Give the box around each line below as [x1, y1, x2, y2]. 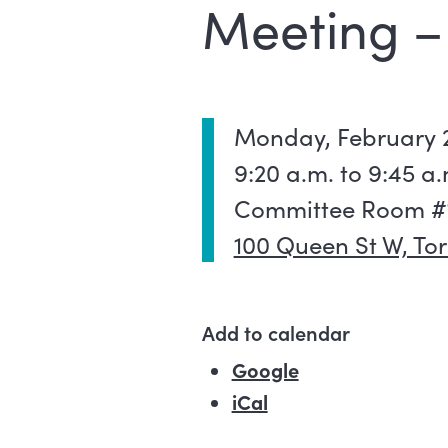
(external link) [298, 356, 425, 384]
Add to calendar [201, 318, 350, 347]
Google [231, 356, 299, 384]
